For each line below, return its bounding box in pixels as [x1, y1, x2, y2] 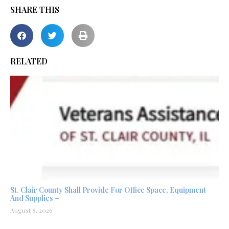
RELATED [10, 56, 48, 66]
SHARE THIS [10, 4, 59, 15]
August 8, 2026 [10, 206, 52, 214]
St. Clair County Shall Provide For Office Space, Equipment [10, 185, 206, 195]
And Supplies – [10, 193, 59, 203]
